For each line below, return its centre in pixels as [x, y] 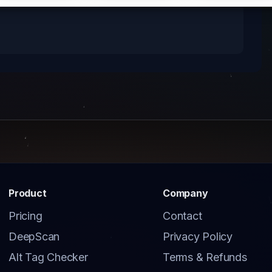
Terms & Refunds [205, 257]
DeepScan [34, 237]
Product [28, 193]
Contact [182, 216]
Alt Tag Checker [48, 257]
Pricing [25, 216]
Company [185, 193]
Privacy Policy [198, 237]
